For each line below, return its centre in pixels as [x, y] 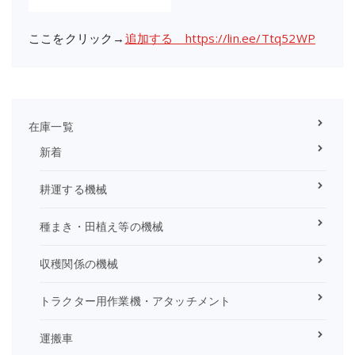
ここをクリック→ [77, 38]
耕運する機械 [74, 189]
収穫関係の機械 [79, 263]
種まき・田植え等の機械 [102, 226]
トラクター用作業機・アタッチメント [136, 300]
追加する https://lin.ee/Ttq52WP [220, 38]
